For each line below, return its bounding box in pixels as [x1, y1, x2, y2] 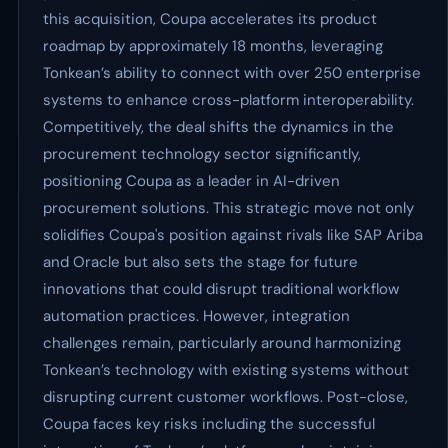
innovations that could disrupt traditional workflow [43, 279, 399, 299]
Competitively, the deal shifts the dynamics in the [43, 117, 394, 137]
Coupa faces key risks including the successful [43, 414, 375, 434]
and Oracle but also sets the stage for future [43, 252, 358, 272]
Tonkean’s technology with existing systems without [43, 360, 409, 380]
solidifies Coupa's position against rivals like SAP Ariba [43, 225, 423, 245]
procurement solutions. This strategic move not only [43, 198, 414, 218]
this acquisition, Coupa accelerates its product [43, 9, 377, 29]
